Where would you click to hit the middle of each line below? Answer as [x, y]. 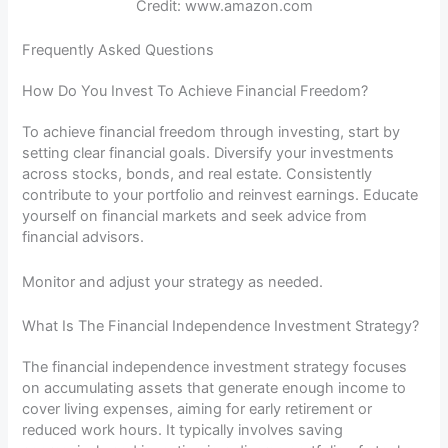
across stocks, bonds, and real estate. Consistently [197, 174]
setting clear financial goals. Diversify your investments [208, 153]
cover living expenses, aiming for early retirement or [197, 408]
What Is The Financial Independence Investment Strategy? [221, 325]
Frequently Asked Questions [118, 50]
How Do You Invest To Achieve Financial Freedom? [195, 91]
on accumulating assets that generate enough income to [214, 387]
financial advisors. [83, 237]
